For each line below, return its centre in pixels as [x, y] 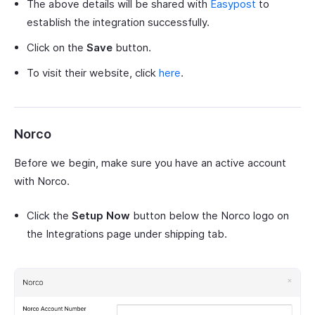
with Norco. [42, 181]
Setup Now [101, 216]
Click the [49, 216]
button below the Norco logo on [210, 216]
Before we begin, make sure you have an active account [150, 163]
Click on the [57, 48]
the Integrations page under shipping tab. [127, 234]
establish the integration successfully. [118, 22]
